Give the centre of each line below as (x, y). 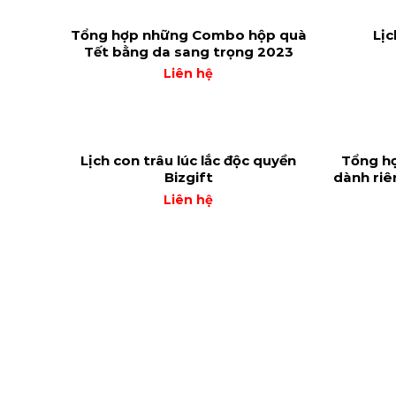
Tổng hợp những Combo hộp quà (188, 34)
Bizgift (188, 177)
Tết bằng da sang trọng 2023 (188, 51)
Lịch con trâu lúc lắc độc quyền (188, 160)
